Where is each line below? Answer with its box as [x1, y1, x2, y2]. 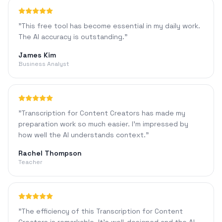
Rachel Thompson [18, 149, 82, 158]
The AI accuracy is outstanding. [18, 32, 124, 41]
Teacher [18, 158, 43, 166]
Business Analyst [18, 60, 69, 68]
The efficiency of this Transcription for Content [21, 207, 183, 216]
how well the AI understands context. [18, 130, 146, 139]
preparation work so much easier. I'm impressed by [18, 119, 188, 128]
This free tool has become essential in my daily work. [21, 21, 200, 30]
